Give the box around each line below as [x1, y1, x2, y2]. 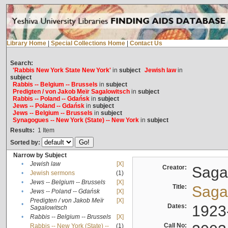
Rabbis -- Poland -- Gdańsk [12, 95, 90, 103]
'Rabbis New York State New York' [12, 67, 111, 74]
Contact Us [129, 40, 162, 47]
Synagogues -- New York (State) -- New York [12, 117, 139, 124]
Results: [10, 127, 35, 134]
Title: [172, 183, 190, 191]
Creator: [162, 164, 190, 172]
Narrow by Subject [13, 152, 67, 159]
